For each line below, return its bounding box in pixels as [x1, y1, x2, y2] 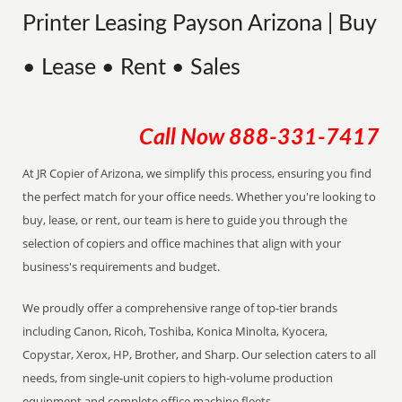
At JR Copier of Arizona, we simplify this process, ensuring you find [22, 165, 372, 181]
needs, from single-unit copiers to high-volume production [22, 370, 334, 386]
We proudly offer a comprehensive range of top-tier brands [22, 300, 338, 316]
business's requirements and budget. [22, 258, 221, 275]
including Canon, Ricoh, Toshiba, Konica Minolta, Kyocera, [22, 323, 328, 339]
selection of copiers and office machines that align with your [22, 235, 342, 251]
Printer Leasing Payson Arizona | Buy [22, 13, 377, 35]
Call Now [138, 127, 229, 149]
